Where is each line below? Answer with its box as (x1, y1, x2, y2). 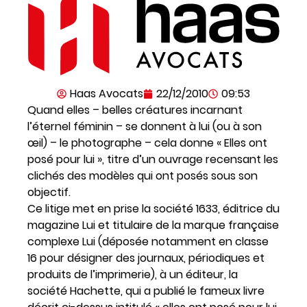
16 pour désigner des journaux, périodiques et (27, 249, 265, 266)
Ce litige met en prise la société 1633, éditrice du (27, 200, 280, 217)
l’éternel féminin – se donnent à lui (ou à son (27, 118, 262, 134)
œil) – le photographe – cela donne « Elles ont (27, 134, 267, 151)
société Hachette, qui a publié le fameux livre (27, 282, 265, 299)
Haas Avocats (70, 85, 143, 101)
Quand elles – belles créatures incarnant (27, 101, 243, 118)
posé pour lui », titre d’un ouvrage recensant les (27, 151, 278, 167)
